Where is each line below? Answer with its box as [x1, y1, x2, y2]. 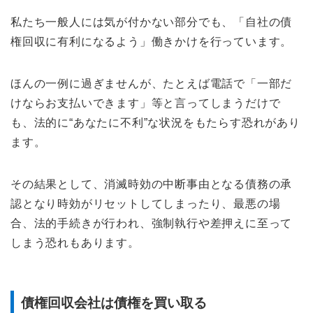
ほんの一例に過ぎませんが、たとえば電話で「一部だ [10, 78, 293, 90]
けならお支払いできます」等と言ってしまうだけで [10, 97, 281, 110]
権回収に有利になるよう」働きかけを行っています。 [10, 36, 293, 48]
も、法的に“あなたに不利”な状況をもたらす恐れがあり [10, 117, 300, 129]
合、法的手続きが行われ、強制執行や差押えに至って [10, 217, 293, 230]
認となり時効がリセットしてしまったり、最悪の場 [10, 198, 281, 210]
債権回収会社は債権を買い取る [21, 296, 207, 311]
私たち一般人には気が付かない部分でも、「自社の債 [10, 16, 293, 29]
